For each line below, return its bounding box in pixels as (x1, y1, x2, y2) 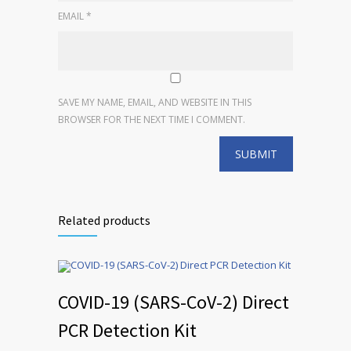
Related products (58, 212, 150, 228)
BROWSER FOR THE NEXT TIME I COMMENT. (58, 113, 245, 126)
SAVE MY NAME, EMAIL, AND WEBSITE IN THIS (58, 96, 251, 109)
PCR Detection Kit (58, 318, 197, 342)
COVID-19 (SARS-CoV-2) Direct (58, 290, 289, 314)
